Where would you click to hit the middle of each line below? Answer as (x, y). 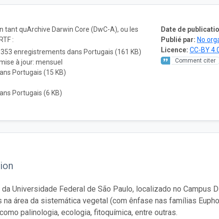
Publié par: (178, 39)
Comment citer (195, 60)
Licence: (174, 50)
